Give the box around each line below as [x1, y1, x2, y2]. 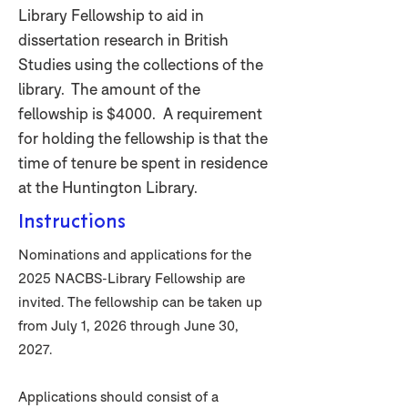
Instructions [18, 211, 126, 231]
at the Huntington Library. [18, 178, 198, 197]
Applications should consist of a [18, 388, 219, 405]
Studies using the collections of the [18, 55, 263, 74]
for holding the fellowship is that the [18, 128, 268, 148]
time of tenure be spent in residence [18, 153, 268, 172]
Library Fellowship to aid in [18, 5, 204, 25]
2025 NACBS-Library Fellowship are [18, 270, 245, 287]
